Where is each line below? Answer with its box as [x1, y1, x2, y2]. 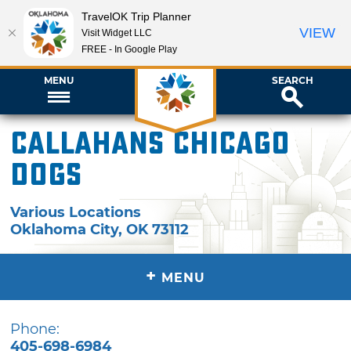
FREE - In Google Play [81, 43, 177, 55]
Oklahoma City [10, 220, 119, 238]
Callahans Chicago [10, 125, 291, 162]
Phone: [10, 320, 60, 338]
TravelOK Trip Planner [81, 9, 191, 23]
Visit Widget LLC [81, 27, 152, 38]
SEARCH [271, 74, 313, 86]
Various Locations [10, 203, 142, 221]
